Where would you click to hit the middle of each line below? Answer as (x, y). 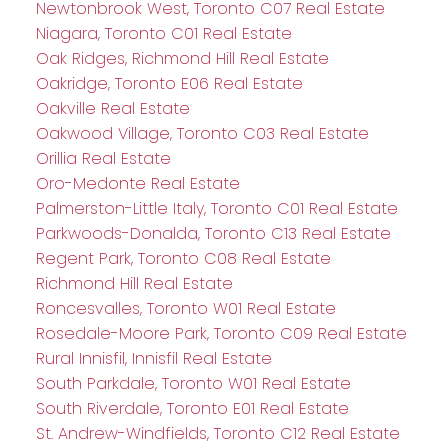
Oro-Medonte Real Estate (137, 184)
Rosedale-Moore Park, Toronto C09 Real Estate (221, 334)
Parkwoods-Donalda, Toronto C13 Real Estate (213, 234)
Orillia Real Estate (103, 159)
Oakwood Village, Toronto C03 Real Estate (202, 134)
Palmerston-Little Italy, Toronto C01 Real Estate (216, 209)
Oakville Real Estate (112, 109)
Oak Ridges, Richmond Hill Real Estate (182, 59)
